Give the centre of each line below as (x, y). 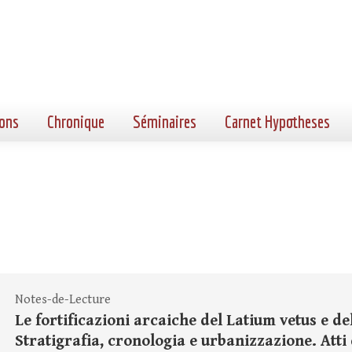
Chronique (76, 121)
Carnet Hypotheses (277, 121)
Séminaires (165, 121)
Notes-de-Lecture (63, 300)
